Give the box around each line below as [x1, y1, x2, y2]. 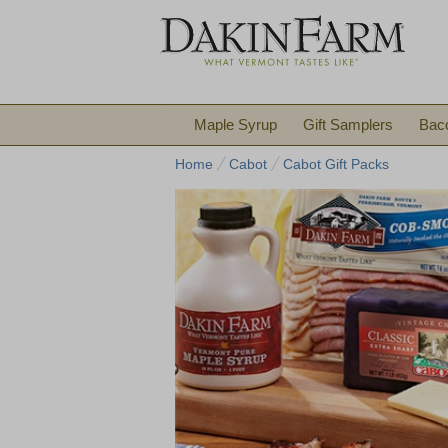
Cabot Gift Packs [283, 156, 389, 172]
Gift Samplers [303, 116, 393, 133]
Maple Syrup [194, 116, 277, 133]
